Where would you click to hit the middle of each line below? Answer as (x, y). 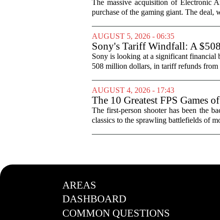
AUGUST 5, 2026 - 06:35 (133, 36)
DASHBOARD (94, 199)
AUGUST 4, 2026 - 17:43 (133, 90)
